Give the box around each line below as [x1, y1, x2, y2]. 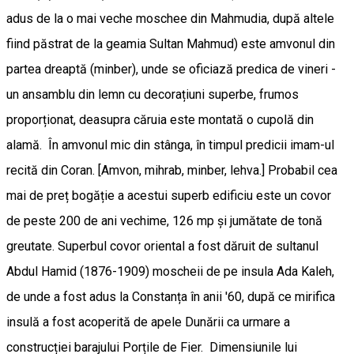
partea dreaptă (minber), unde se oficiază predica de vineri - [6, 61, 336, 77]
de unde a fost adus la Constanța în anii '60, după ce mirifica [6, 288, 335, 304]
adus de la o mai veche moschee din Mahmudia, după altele [6, 10, 334, 26]
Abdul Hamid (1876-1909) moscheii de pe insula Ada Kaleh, [6, 263, 334, 279]
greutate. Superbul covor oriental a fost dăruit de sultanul [6, 238, 318, 254]
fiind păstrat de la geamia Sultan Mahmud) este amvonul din [6, 36, 335, 51]
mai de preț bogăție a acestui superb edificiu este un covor [6, 187, 331, 203]
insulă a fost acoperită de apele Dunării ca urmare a [6, 314, 290, 330]
